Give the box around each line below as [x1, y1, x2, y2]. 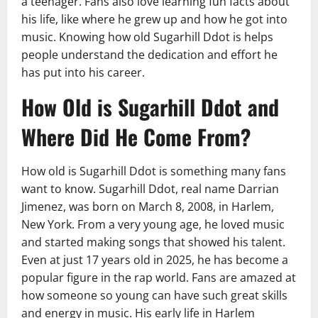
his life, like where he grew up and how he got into [21, 11, 287, 28]
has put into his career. [21, 65, 145, 81]
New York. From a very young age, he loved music [21, 216, 285, 233]
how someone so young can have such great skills [21, 287, 287, 304]
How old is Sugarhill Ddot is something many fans [21, 163, 286, 180]
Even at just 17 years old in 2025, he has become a [21, 252, 288, 268]
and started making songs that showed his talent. [21, 234, 285, 251]
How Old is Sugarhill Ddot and [21, 91, 279, 124]
